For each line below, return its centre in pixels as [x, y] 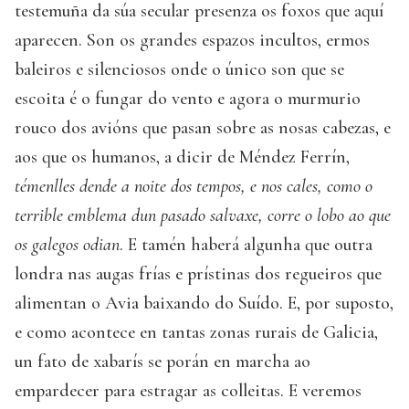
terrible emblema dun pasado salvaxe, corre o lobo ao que [203, 215]
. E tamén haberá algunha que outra [246, 244]
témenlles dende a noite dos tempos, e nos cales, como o [194, 186]
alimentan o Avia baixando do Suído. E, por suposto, [204, 303]
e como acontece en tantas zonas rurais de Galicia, [196, 332]
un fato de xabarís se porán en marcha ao [163, 361]
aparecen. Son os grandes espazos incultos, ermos [192, 40]
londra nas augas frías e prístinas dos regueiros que [198, 273]
